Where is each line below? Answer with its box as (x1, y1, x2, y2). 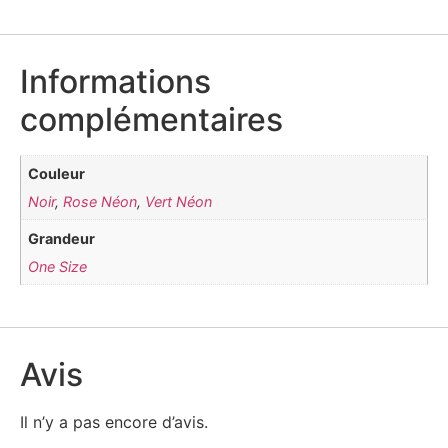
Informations (20, 61, 211, 101)
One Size (28, 257, 88, 275)
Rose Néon (63, 193, 138, 211)
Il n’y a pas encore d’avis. (20, 412, 208, 433)
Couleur (28, 165, 86, 183)
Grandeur (28, 229, 96, 247)
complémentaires (20, 99, 283, 139)
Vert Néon (145, 193, 213, 211)
